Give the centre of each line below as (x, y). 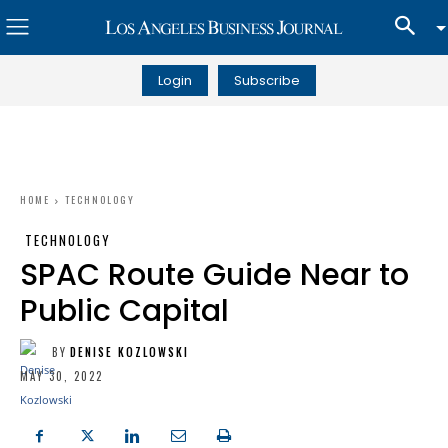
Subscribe (266, 80)
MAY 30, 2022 (61, 376)
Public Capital (124, 311)
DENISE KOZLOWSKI (129, 351)
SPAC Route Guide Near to (214, 275)
